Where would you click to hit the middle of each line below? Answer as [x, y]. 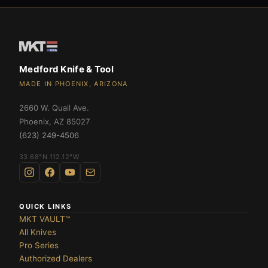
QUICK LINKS [45, 206]
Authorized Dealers [56, 258]
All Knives [38, 232]
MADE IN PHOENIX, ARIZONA [74, 83]
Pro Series [39, 245]
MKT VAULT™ [45, 219]
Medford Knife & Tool [66, 69]
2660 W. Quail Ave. [54, 107]
